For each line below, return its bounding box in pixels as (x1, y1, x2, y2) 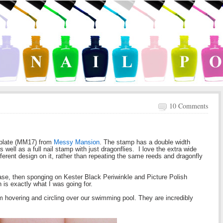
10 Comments (169, 101, 208, 111)
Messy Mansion (54, 138, 100, 146)
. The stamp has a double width (100, 138, 190, 146)
